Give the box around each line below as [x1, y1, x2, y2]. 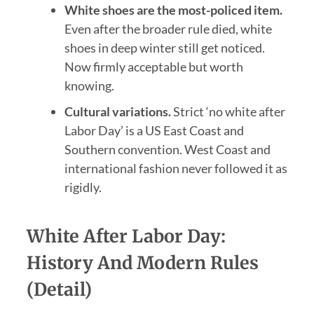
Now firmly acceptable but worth [64, 59, 243, 75]
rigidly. [64, 179, 102, 196]
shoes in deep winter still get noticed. [64, 40, 265, 56]
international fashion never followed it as [64, 161, 287, 177]
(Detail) [26, 278, 92, 301]
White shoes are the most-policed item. [64, 2, 282, 18]
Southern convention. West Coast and [64, 142, 271, 158]
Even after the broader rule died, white [64, 21, 272, 37]
